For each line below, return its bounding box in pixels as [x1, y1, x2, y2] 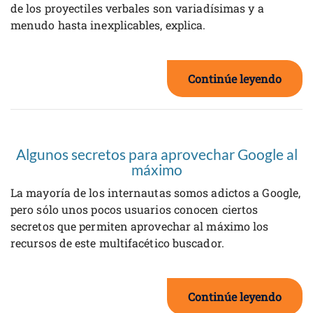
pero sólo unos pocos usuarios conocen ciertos [10, 202, 259, 217]
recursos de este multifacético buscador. [10, 235, 224, 251]
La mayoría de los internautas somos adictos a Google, [10, 185, 301, 201]
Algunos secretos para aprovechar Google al [15, 145, 298, 163]
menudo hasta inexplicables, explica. [10, 17, 206, 33]
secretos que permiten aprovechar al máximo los [10, 219, 269, 234]
